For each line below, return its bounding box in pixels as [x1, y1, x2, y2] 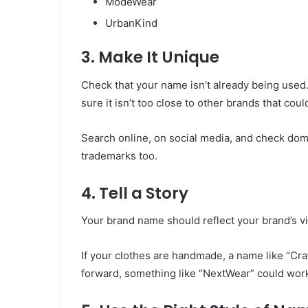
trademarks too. [81, 148, 157, 162]
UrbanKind [105, 16, 157, 30]
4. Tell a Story [81, 181, 188, 204]
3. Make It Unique [81, 46, 219, 69]
